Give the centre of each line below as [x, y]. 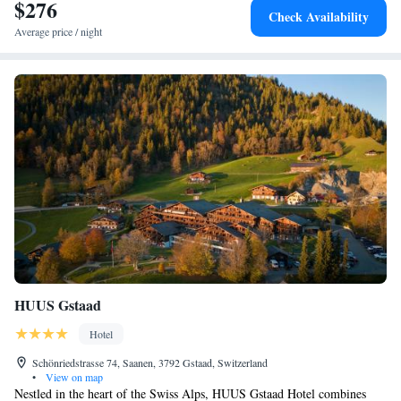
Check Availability [319, 17]
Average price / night [58, 31]
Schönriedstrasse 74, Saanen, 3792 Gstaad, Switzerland [150, 363]
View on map [73, 377]
